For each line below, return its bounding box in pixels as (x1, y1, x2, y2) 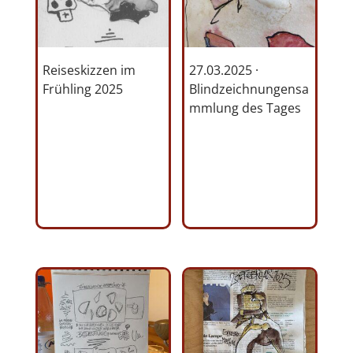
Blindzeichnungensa (189, 80, 310, 98)
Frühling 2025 (42, 80, 123, 98)
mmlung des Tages (189, 99, 302, 117)
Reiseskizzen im (42, 61, 136, 80)
